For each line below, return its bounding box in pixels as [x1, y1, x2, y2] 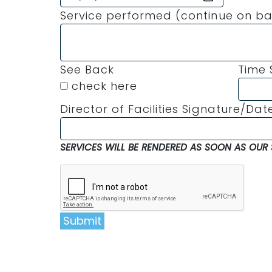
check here [68, 78, 138, 93]
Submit [63, 213, 101, 229]
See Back [60, 62, 115, 77]
